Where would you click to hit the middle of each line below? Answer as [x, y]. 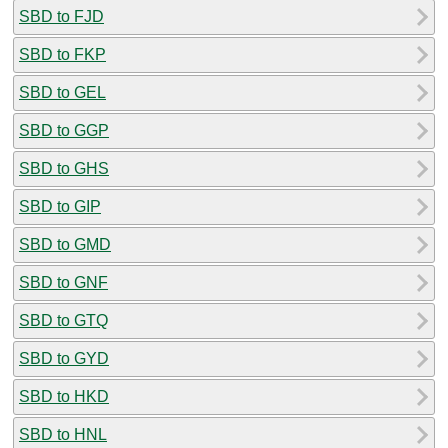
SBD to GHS [64, 168]
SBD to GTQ [63, 320]
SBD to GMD [65, 244]
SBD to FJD [61, 16]
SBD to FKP [62, 54]
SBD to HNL [63, 434]
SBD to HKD [64, 396]
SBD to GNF [63, 282]
